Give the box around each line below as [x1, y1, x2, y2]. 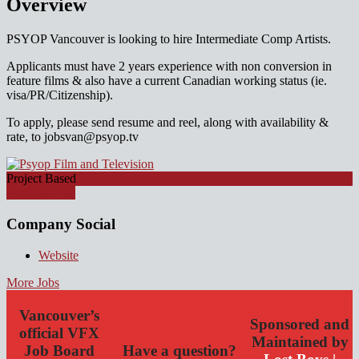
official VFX [19, 325, 99, 342]
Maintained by [251, 333, 349, 351]
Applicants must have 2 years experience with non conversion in [6, 59, 332, 74]
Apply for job [6, 186, 75, 200]
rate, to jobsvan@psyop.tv [6, 130, 139, 144]
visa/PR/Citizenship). [6, 88, 113, 103]
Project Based [6, 171, 76, 186]
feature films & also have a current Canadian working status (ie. [6, 74, 327, 88]
